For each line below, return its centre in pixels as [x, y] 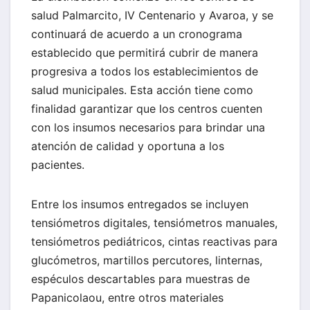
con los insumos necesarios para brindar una [148, 128]
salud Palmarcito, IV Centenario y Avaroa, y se [152, 16]
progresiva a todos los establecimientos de [145, 72]
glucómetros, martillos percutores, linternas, [147, 261]
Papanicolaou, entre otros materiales [127, 298]
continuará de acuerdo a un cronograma [137, 34]
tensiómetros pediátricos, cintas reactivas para [154, 242]
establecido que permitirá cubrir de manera [145, 53]
